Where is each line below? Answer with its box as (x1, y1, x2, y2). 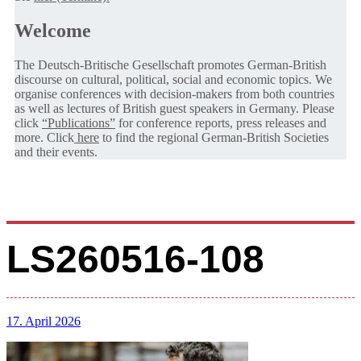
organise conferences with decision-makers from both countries (15, 86, 334, 101)
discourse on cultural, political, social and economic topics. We (15, 72, 332, 86)
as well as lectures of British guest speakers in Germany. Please (15, 101, 334, 115)
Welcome (15, 19, 91, 41)
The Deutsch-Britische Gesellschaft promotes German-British (15, 57, 326, 72)
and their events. (15, 144, 98, 159)
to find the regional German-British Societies (99, 130, 329, 144)
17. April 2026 (6, 313, 81, 328)
